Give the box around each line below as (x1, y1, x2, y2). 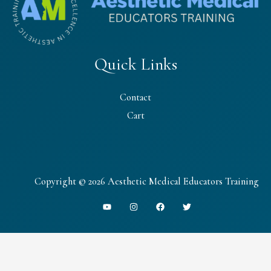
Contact (120, 91, 151, 104)
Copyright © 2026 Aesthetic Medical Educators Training (34, 175, 259, 188)
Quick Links (94, 53, 177, 74)
